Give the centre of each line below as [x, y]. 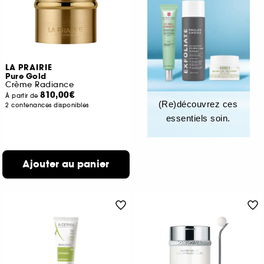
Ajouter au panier [66, 164]
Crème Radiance [40, 85]
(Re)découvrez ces [198, 104]
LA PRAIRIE [29, 68]
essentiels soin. [198, 118]
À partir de [23, 96]
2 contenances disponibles [47, 105]
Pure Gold [26, 77]
